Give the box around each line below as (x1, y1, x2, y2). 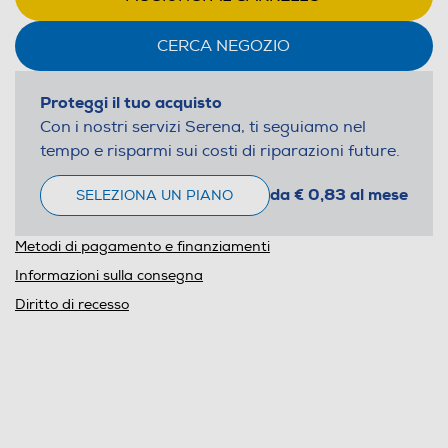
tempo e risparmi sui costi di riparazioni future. (39, 140, 400, 161)
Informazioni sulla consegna (14, 266, 203, 284)
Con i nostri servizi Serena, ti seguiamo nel (39, 116, 366, 137)
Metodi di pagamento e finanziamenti (14, 237, 270, 255)
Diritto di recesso (14, 295, 129, 313)
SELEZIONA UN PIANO (76, 186, 234, 204)
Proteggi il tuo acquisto (39, 91, 222, 113)
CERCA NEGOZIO (157, 35, 291, 56)
